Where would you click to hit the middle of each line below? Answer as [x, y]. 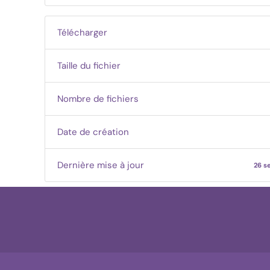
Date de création [93, 132]
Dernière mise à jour [101, 165]
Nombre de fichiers [98, 99]
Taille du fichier [89, 66]
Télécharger [83, 33]
